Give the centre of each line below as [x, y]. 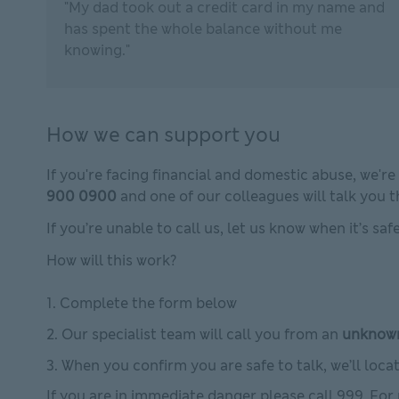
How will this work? [111, 261]
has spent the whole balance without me [203, 29]
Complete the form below [148, 303]
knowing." [97, 50]
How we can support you [163, 135]
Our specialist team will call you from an [202, 334]
